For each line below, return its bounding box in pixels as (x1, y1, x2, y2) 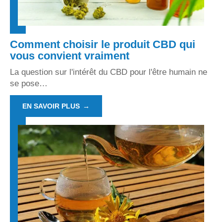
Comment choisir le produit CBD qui (10, 38, 195, 51)
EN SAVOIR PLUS (22, 102, 80, 110)
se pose (10, 78, 39, 88)
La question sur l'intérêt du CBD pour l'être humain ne (10, 67, 207, 77)
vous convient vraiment (10, 49, 129, 62)
